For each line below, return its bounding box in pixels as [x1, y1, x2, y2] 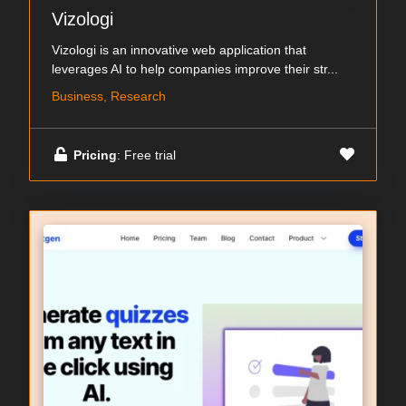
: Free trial [117, 147, 176, 162]
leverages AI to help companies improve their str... [52, 62, 338, 77]
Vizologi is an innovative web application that [52, 43, 306, 58]
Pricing [73, 147, 117, 162]
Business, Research [52, 89, 166, 104]
